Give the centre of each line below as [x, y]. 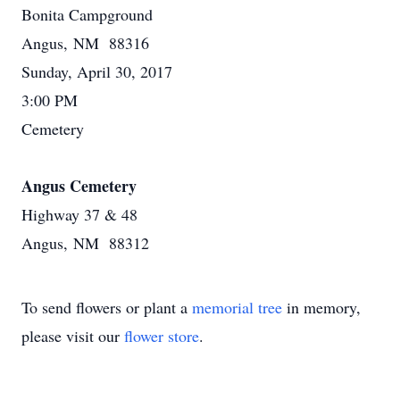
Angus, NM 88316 [85, 43]
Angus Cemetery [79, 186]
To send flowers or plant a [107, 307]
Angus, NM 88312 [85, 243]
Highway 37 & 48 [79, 214]
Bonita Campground [87, 14]
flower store [162, 336]
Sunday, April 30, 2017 [97, 71]
